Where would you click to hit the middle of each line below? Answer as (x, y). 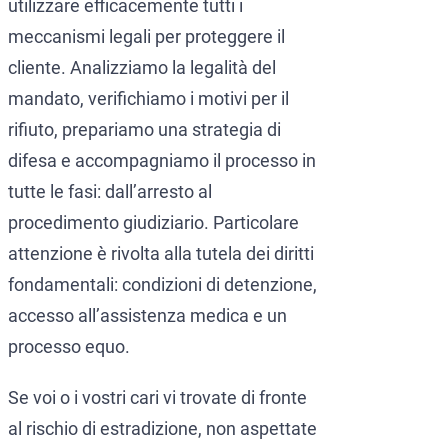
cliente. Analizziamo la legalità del (142, 68)
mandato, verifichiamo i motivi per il (148, 99)
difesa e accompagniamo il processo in (162, 161)
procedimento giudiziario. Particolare (153, 223)
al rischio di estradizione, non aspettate (162, 429)
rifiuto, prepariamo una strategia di (144, 130)
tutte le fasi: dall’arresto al (110, 192)
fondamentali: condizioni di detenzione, (162, 285)
